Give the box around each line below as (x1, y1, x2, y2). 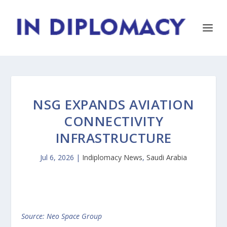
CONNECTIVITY (64, 112, 163, 130)
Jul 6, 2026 (40, 153, 74, 162)
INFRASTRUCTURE (55, 129, 172, 147)
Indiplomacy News (82, 153, 142, 162)
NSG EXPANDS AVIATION (33, 95, 194, 113)
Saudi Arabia (146, 153, 187, 162)
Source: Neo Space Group (21, 211, 102, 221)
